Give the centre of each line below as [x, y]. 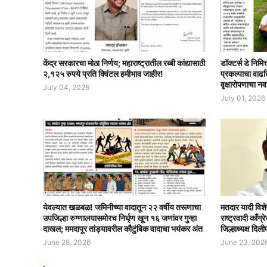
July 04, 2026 [66, 87]
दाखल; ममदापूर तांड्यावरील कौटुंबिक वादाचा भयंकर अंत [123, 228]
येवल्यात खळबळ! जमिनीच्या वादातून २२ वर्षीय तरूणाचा [122, 207]
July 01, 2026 [243, 98]
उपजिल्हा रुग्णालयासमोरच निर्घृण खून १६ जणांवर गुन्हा [120, 218]
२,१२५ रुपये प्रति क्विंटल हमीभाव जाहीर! [103, 73]
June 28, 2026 [67, 242]
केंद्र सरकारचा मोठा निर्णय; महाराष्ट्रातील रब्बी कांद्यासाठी [124, 63]
